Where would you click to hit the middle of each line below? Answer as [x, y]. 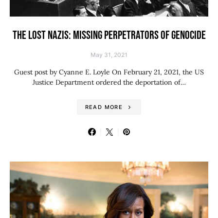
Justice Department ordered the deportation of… [109, 82]
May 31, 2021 [109, 55]
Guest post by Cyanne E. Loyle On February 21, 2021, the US [109, 72]
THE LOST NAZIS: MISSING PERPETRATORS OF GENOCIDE [109, 35]
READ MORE [104, 107]
